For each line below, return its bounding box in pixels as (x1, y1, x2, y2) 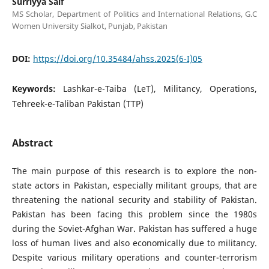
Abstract (11, 136, 53, 150)
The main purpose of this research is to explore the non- (11, 165, 258, 177)
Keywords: (11, 82, 63, 94)
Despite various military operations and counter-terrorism (11, 251, 258, 263)
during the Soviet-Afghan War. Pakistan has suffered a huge (11, 222, 258, 234)
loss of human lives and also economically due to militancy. (11, 237, 258, 249)
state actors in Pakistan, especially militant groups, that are (11, 179, 258, 191)
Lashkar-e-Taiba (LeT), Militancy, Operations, (62, 82, 258, 94)
